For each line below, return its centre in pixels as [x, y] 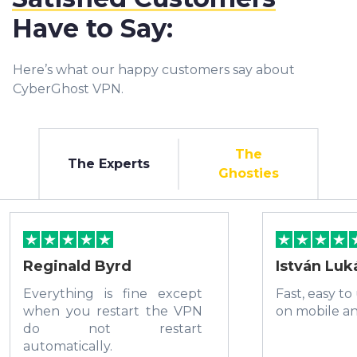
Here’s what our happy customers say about [154, 70]
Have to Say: [92, 29]
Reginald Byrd [77, 267]
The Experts [109, 164]
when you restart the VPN [113, 312]
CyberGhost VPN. [68, 89]
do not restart [113, 329]
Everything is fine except [113, 294]
